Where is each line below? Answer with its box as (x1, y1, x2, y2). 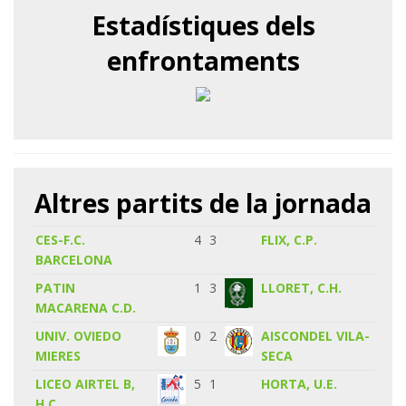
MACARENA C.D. (35, 298, 137, 316)
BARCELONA (35, 250, 113, 268)
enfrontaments (106, 43, 300, 78)
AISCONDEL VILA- (261, 326, 371, 344)
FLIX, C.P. (261, 230, 318, 248)
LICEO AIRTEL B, (35, 374, 136, 392)
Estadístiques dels (91, 7, 315, 43)
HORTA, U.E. (261, 374, 338, 392)
